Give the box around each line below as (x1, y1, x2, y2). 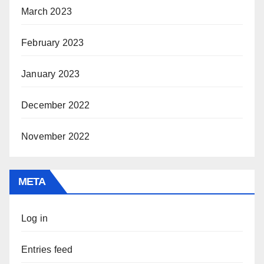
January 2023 (21, 69, 80, 80)
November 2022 (21, 131, 90, 142)
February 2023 (21, 38, 84, 48)
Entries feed (21, 245, 73, 255)
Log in (21, 213, 48, 224)
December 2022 (21, 100, 90, 111)
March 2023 (21, 6, 72, 17)
